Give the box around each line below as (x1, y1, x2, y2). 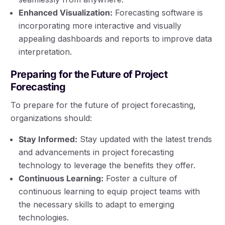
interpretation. (19, 47, 72, 57)
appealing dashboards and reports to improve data (19, 34, 212, 44)
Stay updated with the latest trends (77, 134, 212, 145)
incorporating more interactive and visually (19, 21, 182, 31)
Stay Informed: (19, 134, 78, 145)
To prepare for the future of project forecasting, (11, 100, 196, 110)
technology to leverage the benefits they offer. (19, 160, 196, 171)
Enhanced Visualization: (19, 8, 113, 18)
